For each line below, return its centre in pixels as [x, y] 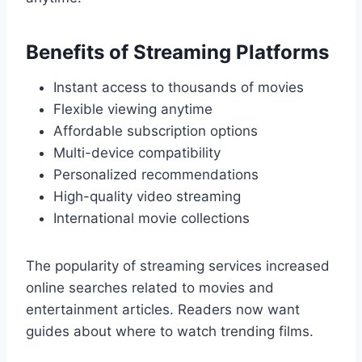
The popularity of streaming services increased [178, 266]
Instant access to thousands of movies [179, 88]
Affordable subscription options [156, 131]
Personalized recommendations [156, 175]
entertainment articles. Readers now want [163, 310]
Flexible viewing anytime [133, 109]
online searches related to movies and [150, 288]
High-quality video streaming [147, 197]
